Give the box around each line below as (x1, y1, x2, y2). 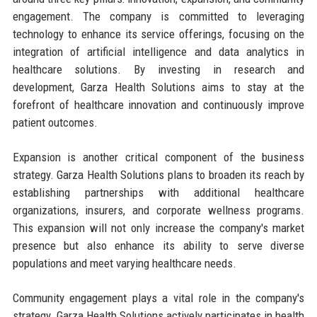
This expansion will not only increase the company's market (12, 221, 305, 236)
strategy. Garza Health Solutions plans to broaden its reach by (12, 168, 305, 183)
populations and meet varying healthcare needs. (12, 256, 236, 271)
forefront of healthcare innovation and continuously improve (12, 98, 305, 113)
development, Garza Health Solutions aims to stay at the (12, 80, 305, 95)
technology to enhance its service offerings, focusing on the (12, 27, 305, 42)
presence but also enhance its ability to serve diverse (12, 238, 305, 253)
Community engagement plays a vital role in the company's (12, 291, 305, 306)
